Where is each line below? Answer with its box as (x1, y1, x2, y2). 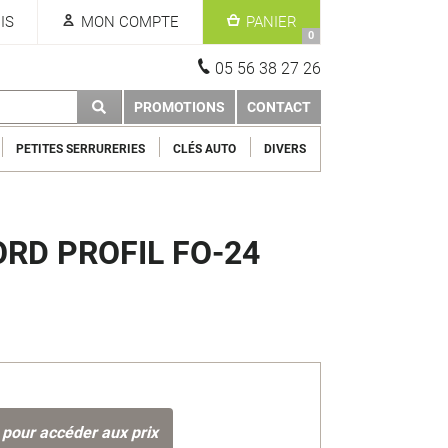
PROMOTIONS (134, 99, 225, 115)
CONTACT (247, 99, 311, 115)
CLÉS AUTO (173, 141, 237, 156)
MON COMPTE (81, 12, 179, 31)
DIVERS (264, 141, 307, 156)
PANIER (246, 12, 297, 31)
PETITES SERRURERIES (16, 141, 146, 156)
